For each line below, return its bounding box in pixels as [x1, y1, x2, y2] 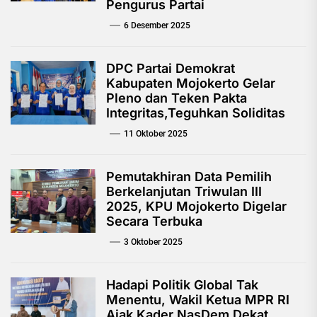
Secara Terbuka [106, 214, 202, 229]
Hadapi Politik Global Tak [106, 277, 258, 293]
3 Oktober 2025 [124, 237, 183, 248]
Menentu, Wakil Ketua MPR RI [106, 292, 289, 308]
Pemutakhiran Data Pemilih [106, 169, 272, 185]
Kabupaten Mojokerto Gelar [106, 76, 275, 91]
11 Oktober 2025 [124, 129, 188, 139]
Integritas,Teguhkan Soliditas [106, 105, 285, 121]
